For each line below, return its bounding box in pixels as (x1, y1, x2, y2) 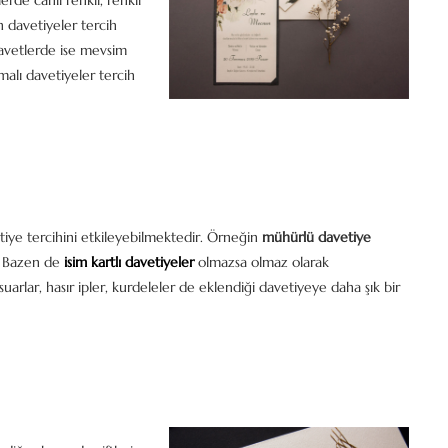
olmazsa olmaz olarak (198, 253, 329, 271)
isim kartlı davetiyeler (64, 253, 194, 271)
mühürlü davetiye (262, 228, 371, 246)
